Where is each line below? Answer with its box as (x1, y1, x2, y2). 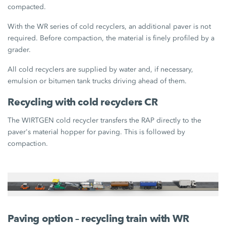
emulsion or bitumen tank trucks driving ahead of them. (8, 76, 187, 85)
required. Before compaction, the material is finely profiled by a (8, 33, 215, 42)
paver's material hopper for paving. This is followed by (8, 127, 186, 136)
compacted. (8, 2, 46, 11)
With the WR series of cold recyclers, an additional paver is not (8, 22, 211, 31)
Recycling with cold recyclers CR (8, 95, 158, 108)
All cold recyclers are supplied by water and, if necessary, (8, 65, 194, 74)
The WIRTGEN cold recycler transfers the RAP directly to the (8, 116, 202, 125)
